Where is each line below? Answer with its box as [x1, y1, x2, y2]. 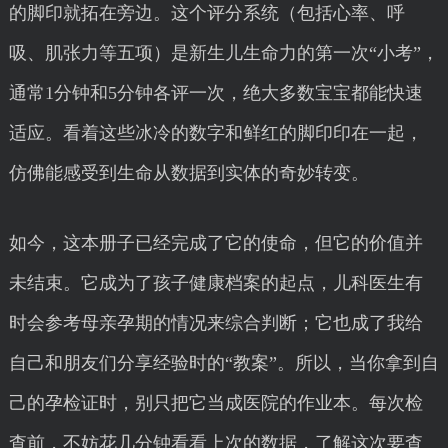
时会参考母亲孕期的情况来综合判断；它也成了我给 [8, 313, 423, 333]
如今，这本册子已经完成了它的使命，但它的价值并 [8, 233, 423, 253]
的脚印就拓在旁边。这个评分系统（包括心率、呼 [8, 3, 405, 23]
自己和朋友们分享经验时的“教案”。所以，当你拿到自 [8, 353, 439, 373]
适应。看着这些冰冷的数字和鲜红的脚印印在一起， [8, 123, 423, 143]
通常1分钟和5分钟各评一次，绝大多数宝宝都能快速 [8, 83, 423, 103]
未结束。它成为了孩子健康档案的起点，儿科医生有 [8, 273, 423, 293]
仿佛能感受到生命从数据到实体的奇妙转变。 [8, 163, 369, 183]
